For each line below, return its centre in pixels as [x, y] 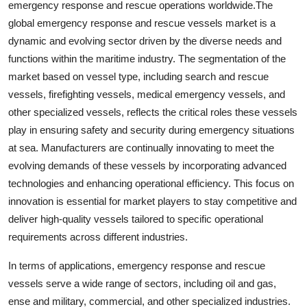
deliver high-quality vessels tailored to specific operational [136, 219]
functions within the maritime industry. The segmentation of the [147, 58]
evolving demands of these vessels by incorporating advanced [147, 165]
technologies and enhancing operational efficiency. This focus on [151, 183]
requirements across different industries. [98, 236]
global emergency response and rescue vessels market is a [142, 23]
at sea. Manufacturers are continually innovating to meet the [141, 147]
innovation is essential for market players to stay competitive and [152, 201]
